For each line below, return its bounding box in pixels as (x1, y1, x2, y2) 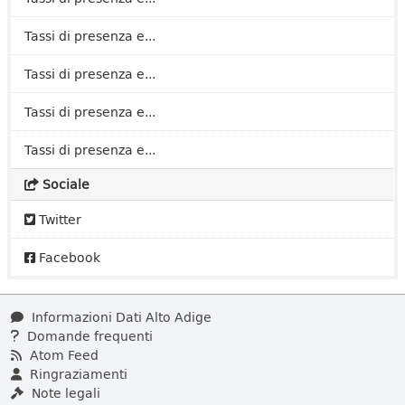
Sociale (39, 174, 89, 193)
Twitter (35, 210, 81, 229)
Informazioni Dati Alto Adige (28, 307, 212, 326)
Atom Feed (26, 345, 99, 364)
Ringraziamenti (26, 364, 127, 383)
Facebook (35, 248, 100, 267)
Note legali (28, 383, 100, 402)
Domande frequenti (24, 326, 153, 345)
